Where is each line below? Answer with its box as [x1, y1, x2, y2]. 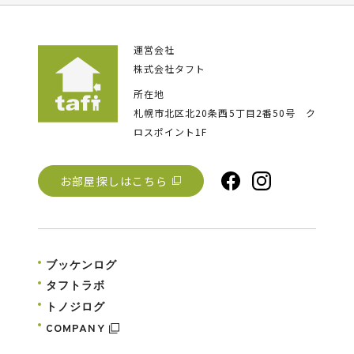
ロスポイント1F [133, 124, 207, 138]
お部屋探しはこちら [60, 172, 168, 189]
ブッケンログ [45, 258, 118, 273]
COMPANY [45, 322, 105, 337]
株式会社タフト [133, 61, 205, 75]
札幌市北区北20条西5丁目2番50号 [133, 105, 296, 119]
